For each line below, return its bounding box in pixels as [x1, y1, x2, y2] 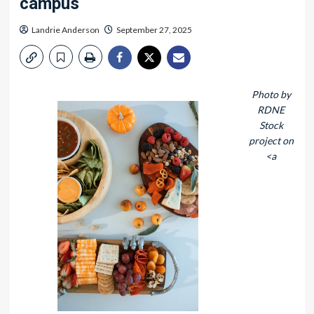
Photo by [251, 88, 291, 100]
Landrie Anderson [31, 25, 100, 35]
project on [248, 135, 294, 146]
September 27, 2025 [116, 25, 192, 35]
